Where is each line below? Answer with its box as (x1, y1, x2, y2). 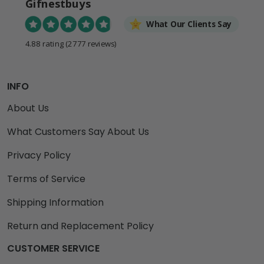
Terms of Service (7, 172, 85, 186)
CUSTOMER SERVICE (7, 242, 100, 256)
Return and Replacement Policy (7, 219, 154, 233)
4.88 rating (25, 38, 64, 49)
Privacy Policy (7, 148, 71, 163)
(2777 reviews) (65, 38, 117, 49)
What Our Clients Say (146, 19, 232, 30)
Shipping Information (7, 196, 104, 210)
